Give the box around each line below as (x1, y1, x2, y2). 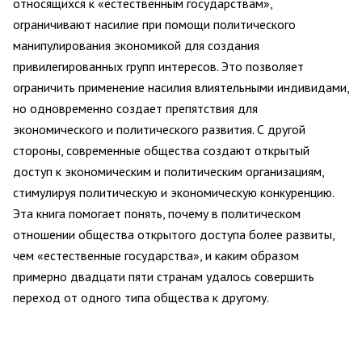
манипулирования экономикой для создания (13, 37, 259, 54)
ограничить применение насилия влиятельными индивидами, (13, 79, 349, 96)
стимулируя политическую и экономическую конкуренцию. (13, 184, 334, 201)
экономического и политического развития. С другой (13, 121, 305, 138)
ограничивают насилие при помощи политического (13, 16, 296, 33)
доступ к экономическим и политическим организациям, (13, 163, 324, 180)
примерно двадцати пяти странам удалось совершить (13, 268, 314, 285)
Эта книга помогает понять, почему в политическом (13, 205, 301, 222)
